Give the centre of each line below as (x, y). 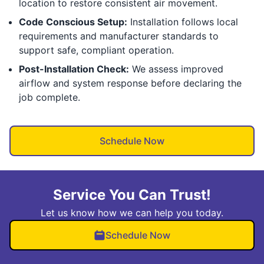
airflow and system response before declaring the (130, 83)
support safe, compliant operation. (96, 50)
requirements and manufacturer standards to (119, 36)
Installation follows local (183, 22)
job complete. (49, 97)
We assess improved (176, 69)
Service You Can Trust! (132, 194)
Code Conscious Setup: (73, 22)
